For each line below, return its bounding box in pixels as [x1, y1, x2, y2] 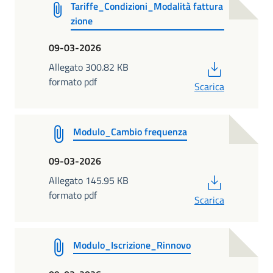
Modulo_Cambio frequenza [73, 124, 187, 139]
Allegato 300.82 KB [49, 59, 129, 74]
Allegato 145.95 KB [49, 172, 129, 188]
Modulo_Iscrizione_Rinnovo [73, 237, 191, 252]
